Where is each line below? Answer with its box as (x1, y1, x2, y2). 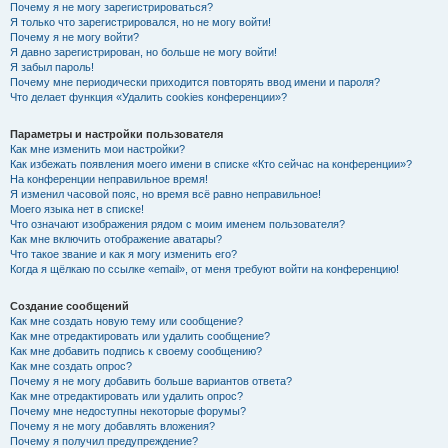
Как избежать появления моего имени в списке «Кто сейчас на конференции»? (10, 158, 412, 170)
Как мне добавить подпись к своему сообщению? (10, 345, 262, 357)
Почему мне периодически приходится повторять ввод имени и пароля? (10, 76, 380, 88)
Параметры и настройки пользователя (10, 128, 223, 140)
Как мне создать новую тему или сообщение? (10, 315, 243, 327)
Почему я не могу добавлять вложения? (10, 420, 215, 432)
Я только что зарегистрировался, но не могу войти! (10, 16, 271, 28)
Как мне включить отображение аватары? (10, 233, 222, 245)
